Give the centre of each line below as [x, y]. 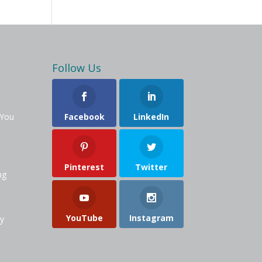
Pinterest [85, 167]
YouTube [84, 218]
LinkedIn [151, 116]
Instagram [151, 218]
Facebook [84, 116]
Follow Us [77, 68]
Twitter [151, 167]
